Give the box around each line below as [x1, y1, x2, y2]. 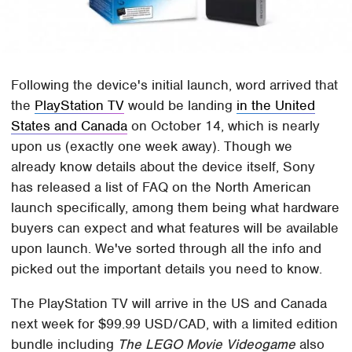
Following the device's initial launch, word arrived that [11, 76, 339, 94]
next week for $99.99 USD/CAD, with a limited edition [11, 315, 339, 333]
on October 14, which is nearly [127, 117, 321, 135]
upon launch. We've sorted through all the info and [11, 240, 322, 258]
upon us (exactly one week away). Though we [11, 137, 293, 156]
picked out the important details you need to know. [11, 260, 323, 278]
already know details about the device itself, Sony [11, 158, 316, 176]
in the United [236, 97, 316, 115]
